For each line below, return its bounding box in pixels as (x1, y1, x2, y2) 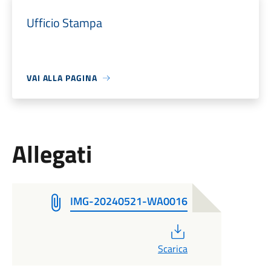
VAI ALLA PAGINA (26, 71, 97, 84)
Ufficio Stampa (26, 13, 102, 32)
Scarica (157, 241, 188, 256)
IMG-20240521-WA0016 (70, 193, 188, 209)
